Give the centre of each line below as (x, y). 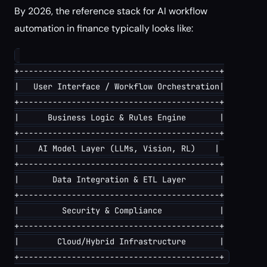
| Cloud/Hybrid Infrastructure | (119, 241)
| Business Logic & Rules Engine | (119, 117)
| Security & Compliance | (119, 210)
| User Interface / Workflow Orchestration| (119, 86)
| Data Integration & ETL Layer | (119, 179)
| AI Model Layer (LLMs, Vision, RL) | (117, 148)
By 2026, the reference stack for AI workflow (111, 11)
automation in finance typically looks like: (104, 28)
